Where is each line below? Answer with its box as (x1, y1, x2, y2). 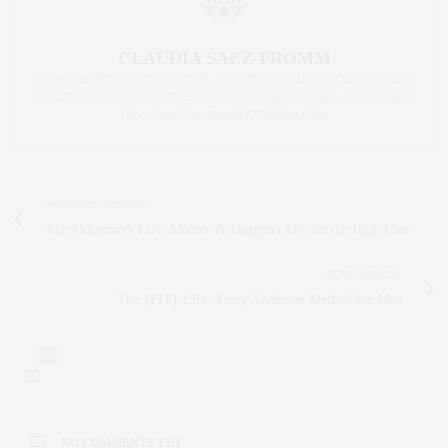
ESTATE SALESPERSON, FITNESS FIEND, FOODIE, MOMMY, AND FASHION (33, 90, 415, 103)
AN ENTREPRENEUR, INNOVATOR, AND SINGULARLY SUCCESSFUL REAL (34, 72, 414, 85)
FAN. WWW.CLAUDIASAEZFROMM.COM (121, 108, 327, 121)
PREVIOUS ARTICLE (46, 198, 146, 210)
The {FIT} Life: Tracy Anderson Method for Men (117, 291, 402, 307)
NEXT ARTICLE (326, 268, 402, 280)
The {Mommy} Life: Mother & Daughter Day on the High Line (46, 221, 410, 237)
